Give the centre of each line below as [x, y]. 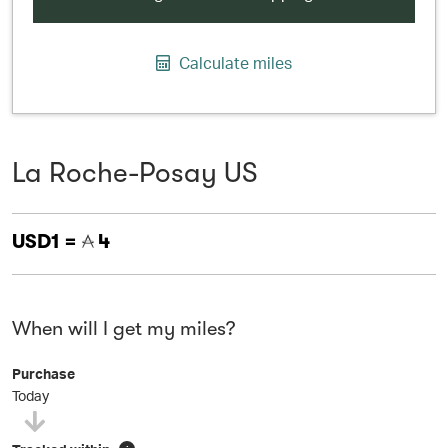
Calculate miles [233, 62]
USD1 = [46, 241]
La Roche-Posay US [135, 173]
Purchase [43, 373]
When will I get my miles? [123, 328]
